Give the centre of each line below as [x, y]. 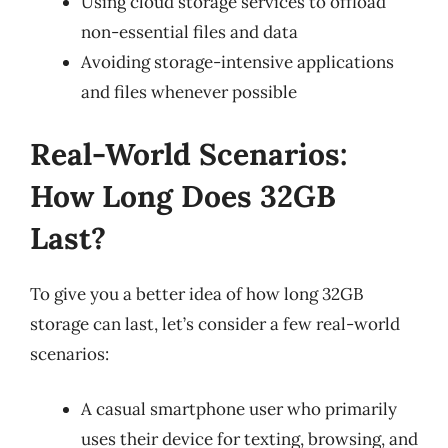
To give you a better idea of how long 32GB [197, 293]
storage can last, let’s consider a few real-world [215, 323]
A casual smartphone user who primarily [239, 409]
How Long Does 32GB [183, 195]
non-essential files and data [189, 32]
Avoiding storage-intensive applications [237, 62]
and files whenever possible [189, 92]
